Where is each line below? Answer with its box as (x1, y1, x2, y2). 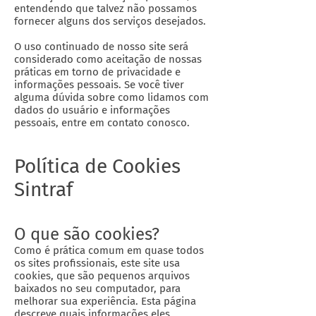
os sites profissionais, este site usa (14, 257, 180, 269)
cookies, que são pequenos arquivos (14, 269, 190, 282)
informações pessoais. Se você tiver (14, 78, 184, 91)
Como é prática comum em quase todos (14, 244, 204, 257)
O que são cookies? (14, 224, 159, 244)
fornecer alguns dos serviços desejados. (14, 15, 206, 28)
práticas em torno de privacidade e (14, 66, 181, 78)
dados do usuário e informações (14, 104, 170, 116)
